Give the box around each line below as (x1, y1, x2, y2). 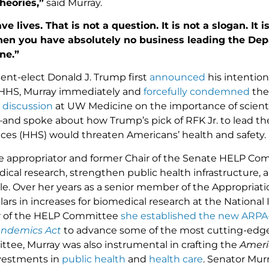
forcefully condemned (143, 86, 250, 98)
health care (148, 253, 203, 265)
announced (149, 71, 205, 83)
